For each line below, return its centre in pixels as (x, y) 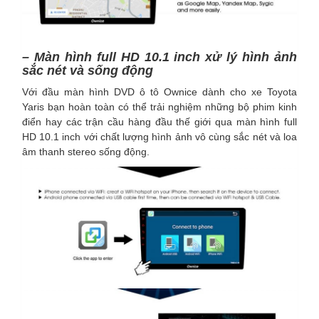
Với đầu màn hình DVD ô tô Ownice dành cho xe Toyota (159, 92)
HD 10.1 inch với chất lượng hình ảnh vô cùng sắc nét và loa (159, 137)
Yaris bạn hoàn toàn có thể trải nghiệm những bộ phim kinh (159, 107)
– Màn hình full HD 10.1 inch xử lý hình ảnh (159, 57)
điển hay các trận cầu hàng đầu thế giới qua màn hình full (159, 122)
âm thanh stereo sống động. (86, 152)
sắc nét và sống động (88, 71)
